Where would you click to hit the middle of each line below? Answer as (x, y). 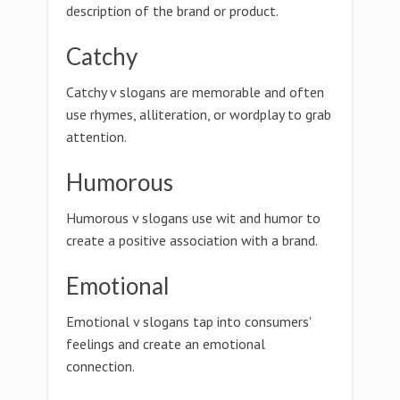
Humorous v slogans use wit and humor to (193, 218)
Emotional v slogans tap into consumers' (188, 321)
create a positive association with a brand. (192, 240)
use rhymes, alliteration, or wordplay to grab (199, 114)
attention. (96, 137)
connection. (100, 366)
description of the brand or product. (172, 11)
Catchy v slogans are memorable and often (195, 92)
